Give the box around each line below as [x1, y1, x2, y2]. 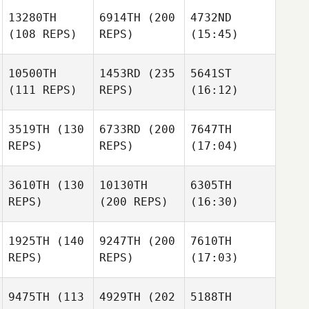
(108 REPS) [8, 28, 77, 41]
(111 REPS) [8, 83, 77, 97]
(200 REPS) [99, 195, 168, 208]
